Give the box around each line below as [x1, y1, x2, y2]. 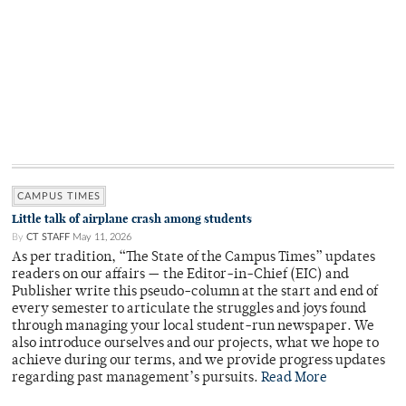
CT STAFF [26, 232, 70, 243]
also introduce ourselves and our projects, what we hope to [12, 337, 379, 352]
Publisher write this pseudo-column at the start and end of [12, 285, 378, 300]
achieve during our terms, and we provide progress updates [12, 354, 385, 369]
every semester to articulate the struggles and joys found [12, 303, 366, 317]
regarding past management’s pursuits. [12, 372, 261, 386]
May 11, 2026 [72, 232, 131, 243]
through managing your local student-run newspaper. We [12, 320, 374, 334]
